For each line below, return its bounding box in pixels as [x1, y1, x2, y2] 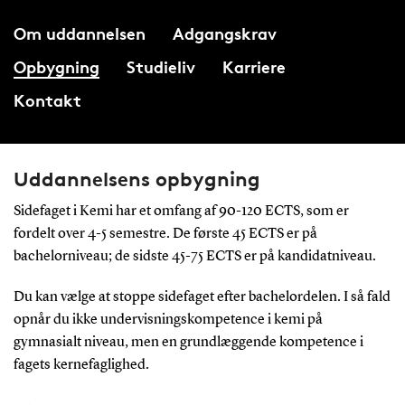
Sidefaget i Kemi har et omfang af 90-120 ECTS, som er [13, 203, 349, 219]
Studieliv [126, 56, 195, 77]
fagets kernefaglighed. [13, 357, 149, 372]
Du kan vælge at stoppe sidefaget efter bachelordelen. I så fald [13, 289, 391, 305]
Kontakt [13, 89, 81, 110]
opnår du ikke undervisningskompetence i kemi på [13, 312, 323, 327]
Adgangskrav [172, 23, 277, 43]
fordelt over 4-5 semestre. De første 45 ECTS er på [13, 226, 317, 241]
